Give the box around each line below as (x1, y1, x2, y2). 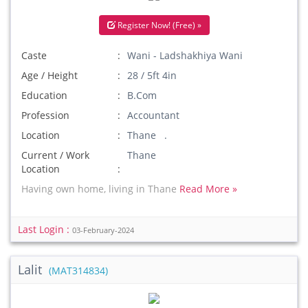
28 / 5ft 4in (127, 69, 177, 82)
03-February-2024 (72, 225, 134, 235)
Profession (21, 109, 69, 122)
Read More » (179, 182, 237, 195)
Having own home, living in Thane (21, 182, 179, 195)
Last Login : (18, 223, 72, 236)
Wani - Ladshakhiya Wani (127, 49, 243, 62)
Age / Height (21, 69, 78, 82)
